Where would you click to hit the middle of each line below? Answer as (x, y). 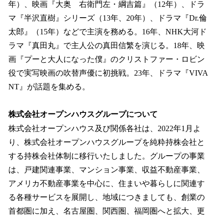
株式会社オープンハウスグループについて (83, 114)
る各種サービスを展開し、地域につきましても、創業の (107, 197)
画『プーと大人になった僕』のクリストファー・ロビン (107, 59)
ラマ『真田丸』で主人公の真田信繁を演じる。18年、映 (107, 45)
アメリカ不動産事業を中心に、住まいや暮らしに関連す (107, 184)
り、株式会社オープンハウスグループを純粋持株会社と (107, 142)
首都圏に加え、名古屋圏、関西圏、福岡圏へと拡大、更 (107, 211)
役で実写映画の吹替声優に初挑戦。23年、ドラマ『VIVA (108, 73)
